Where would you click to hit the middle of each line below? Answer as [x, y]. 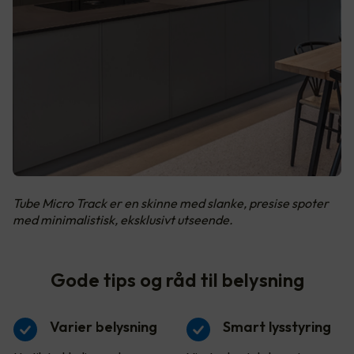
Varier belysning [104, 327]
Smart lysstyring [277, 327]
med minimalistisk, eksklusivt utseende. [123, 220]
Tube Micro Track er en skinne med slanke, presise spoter [171, 203]
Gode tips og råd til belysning [177, 280]
